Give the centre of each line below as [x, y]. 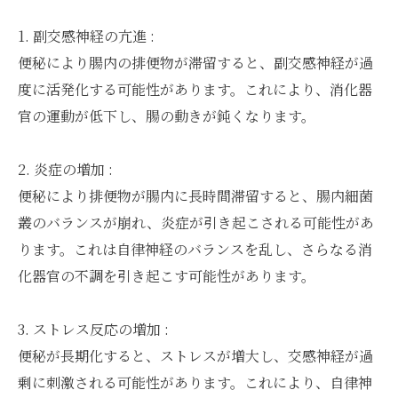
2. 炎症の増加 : [65, 169]
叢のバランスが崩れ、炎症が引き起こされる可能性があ [196, 223]
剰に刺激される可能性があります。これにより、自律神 [195, 382]
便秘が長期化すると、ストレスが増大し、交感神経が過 [195, 356]
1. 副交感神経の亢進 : [86, 36]
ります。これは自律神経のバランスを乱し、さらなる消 [195, 249]
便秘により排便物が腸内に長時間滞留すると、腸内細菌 [195, 196]
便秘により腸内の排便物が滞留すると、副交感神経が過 [195, 63]
